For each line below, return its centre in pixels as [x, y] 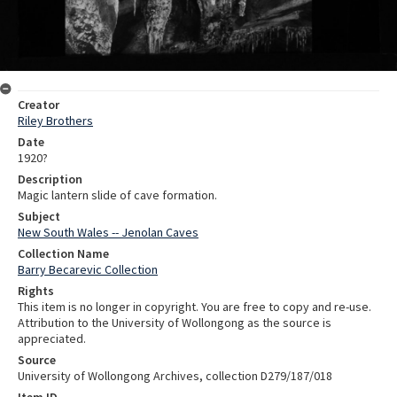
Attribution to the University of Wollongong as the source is [175, 322]
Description [50, 179]
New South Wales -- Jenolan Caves [108, 232]
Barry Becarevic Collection [88, 269]
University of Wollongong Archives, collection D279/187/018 [175, 375]
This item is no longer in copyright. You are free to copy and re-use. [195, 306]
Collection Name [63, 253]
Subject [39, 216]
